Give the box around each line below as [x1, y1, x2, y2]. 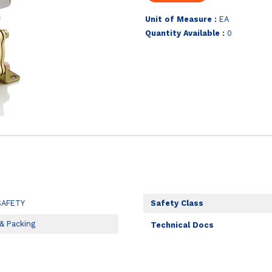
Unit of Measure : [144, 14, 217, 24]
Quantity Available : [144, 28, 225, 38]
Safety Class [151, 199, 204, 208]
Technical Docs [151, 220, 214, 230]
